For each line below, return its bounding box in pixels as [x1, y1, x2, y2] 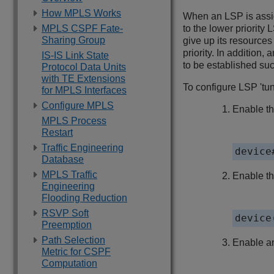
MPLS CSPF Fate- [42, 23, 123, 34]
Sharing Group [42, 35, 105, 45]
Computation [42, 258, 97, 268]
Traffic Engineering [42, 143, 124, 153]
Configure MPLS [42, 100, 114, 111]
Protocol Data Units [42, 62, 126, 72]
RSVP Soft [42, 208, 89, 218]
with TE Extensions [42, 73, 125, 84]
